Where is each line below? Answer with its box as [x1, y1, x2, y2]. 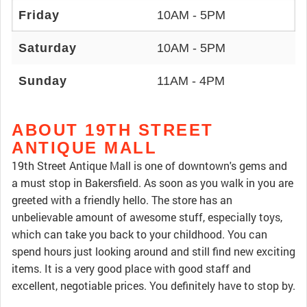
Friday [19, 8, 60, 22]
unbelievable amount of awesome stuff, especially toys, [12, 210, 282, 224]
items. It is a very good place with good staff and [12, 261, 251, 275]
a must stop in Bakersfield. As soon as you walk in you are [12, 175, 293, 190]
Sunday [19, 74, 67, 88]
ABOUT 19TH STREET [12, 121, 214, 139]
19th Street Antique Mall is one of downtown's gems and [12, 158, 287, 173]
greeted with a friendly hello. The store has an [12, 193, 232, 207]
